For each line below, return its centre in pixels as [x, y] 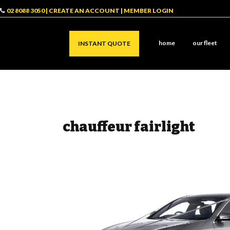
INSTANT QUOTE [104, 43]
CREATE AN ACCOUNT [84, 11]
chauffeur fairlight [129, 127]
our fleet [205, 43]
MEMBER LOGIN [149, 11]
